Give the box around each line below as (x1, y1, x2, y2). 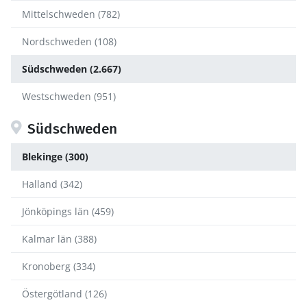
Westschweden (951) (22, 90, 116, 103)
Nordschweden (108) (22, 35, 116, 49)
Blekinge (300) (22, 150, 88, 164)
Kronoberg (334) (22, 260, 95, 273)
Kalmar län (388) (22, 232, 97, 246)
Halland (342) (22, 177, 82, 191)
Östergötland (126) (22, 287, 107, 301)
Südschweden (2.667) (22, 62, 121, 76)
